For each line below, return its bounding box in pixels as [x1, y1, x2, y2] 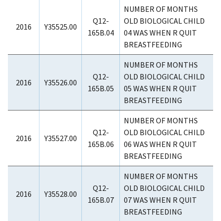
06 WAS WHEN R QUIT [124, 139, 197, 149]
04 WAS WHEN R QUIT [124, 28, 197, 38]
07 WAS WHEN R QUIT [124, 195, 197, 205]
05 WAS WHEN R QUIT [124, 83, 197, 94]
